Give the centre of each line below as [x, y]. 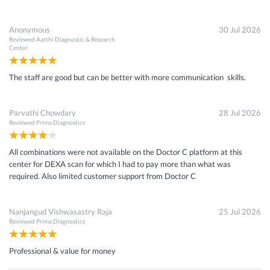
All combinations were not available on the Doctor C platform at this [126, 152]
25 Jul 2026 [240, 211]
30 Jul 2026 [240, 29]
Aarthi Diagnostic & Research [76, 39]
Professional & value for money [62, 250]
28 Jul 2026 [240, 112]
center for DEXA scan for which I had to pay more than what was [120, 164]
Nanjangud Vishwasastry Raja [61, 211]
